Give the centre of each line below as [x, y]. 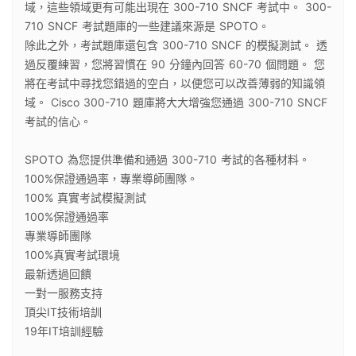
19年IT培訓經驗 [64, 331]
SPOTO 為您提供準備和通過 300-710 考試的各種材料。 [167, 159]
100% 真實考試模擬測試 [85, 197]
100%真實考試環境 [72, 254]
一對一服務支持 [64, 292]
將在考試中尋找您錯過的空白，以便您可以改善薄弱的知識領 [175, 83]
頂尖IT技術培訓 [63, 311]
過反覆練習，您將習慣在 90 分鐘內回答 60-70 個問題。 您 [175, 64]
